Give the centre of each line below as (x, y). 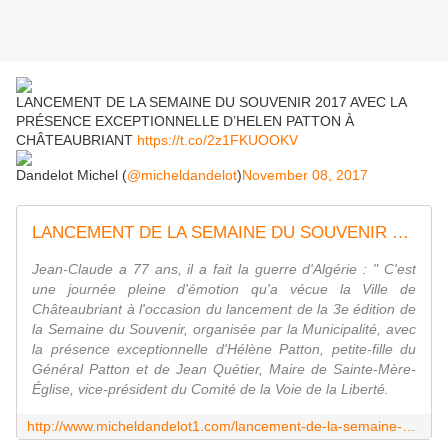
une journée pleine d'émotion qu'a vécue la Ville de (224, 289)
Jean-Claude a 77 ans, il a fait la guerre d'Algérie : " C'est (224, 269)
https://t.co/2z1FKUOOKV (217, 140)
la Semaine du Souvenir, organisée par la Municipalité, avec (224, 329)
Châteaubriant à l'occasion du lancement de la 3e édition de (224, 309)
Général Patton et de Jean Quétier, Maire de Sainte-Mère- (224, 369)
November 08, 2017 (305, 175)
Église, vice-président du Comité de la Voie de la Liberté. (210, 389)
